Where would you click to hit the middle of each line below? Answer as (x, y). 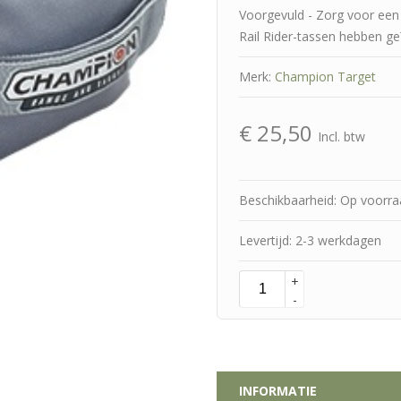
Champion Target (325, 77)
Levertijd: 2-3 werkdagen (310, 241)
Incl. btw (341, 137)
